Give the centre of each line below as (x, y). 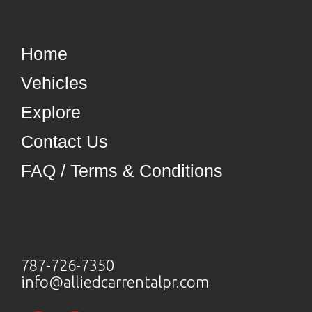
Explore (51, 112)
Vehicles (54, 83)
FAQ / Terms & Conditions (122, 171)
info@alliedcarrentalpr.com (115, 282)
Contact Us (64, 141)
